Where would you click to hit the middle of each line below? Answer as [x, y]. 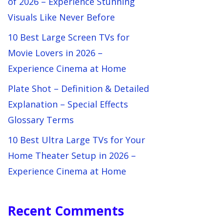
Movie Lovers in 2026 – [55, 53]
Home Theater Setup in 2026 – [72, 155]
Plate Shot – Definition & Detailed [78, 88]
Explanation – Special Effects [68, 104]
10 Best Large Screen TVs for [69, 37]
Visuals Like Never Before [61, 17]
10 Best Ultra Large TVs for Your [77, 140]
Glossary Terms [41, 120]
